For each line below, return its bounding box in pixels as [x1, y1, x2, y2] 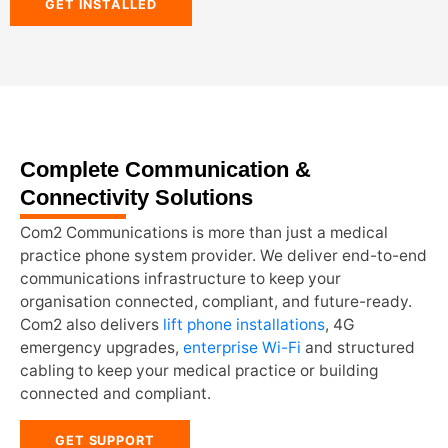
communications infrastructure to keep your [20, 268, 341, 288]
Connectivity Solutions [20, 185, 253, 211]
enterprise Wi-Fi [183, 337, 301, 357]
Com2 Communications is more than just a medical [20, 222, 388, 242]
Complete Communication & [20, 157, 311, 183]
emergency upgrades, [20, 337, 183, 357]
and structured [301, 337, 415, 357]
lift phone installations [163, 314, 325, 334]
